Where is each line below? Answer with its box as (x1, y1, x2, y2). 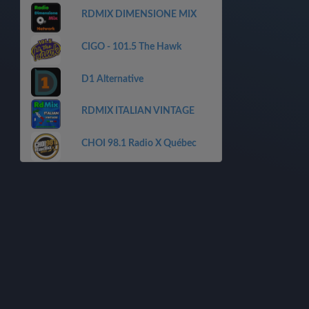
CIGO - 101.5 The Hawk (81, 42, 181, 52)
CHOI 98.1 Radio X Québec (81, 138, 197, 148)
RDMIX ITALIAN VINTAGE (81, 106, 195, 117)
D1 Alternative (81, 74, 143, 84)
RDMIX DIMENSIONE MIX (81, 10, 197, 20)
